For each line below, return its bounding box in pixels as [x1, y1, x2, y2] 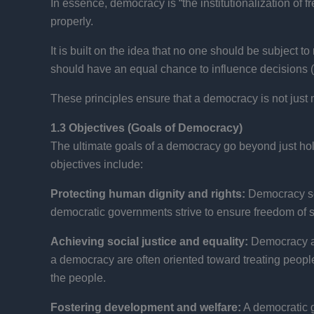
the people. [50, 271, 106, 284]
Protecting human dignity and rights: [50, 187, 245, 200]
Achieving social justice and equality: [50, 235, 248, 247]
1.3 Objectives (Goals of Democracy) [50, 121, 243, 134]
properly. [50, 15, 93, 27]
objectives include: [50, 158, 143, 170]
